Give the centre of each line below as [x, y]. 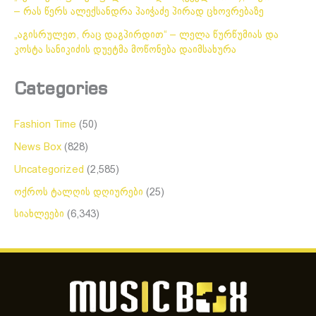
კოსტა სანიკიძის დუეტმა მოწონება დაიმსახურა [125, 50]
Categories [61, 88]
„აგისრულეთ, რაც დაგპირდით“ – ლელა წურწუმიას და [146, 36]
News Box [38, 147]
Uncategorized [49, 170]
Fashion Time [45, 124]
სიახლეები [39, 215]
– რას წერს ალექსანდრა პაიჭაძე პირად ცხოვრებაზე [139, 12]
